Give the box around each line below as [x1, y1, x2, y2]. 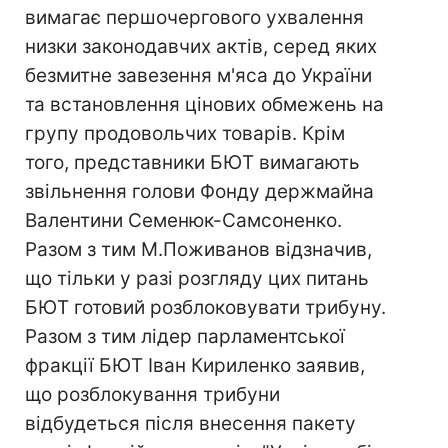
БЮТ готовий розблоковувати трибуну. [25, 296, 386, 319]
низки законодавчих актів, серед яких [25, 35, 377, 58]
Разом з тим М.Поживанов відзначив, [25, 238, 372, 261]
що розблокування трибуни [25, 383, 280, 406]
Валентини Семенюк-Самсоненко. [25, 209, 342, 232]
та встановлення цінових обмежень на [25, 93, 384, 116]
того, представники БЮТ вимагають [25, 151, 360, 174]
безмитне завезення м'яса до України [25, 64, 372, 87]
